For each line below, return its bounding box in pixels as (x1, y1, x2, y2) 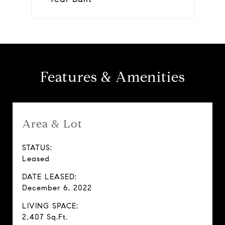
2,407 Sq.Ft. (22, 212, 68, 221)
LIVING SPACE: (22, 201, 78, 210)
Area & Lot (22, 117, 82, 131)
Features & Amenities (40, 68, 185, 86)
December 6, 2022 (22, 183, 92, 192)
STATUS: (22, 143, 52, 152)
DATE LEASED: (22, 172, 77, 181)
